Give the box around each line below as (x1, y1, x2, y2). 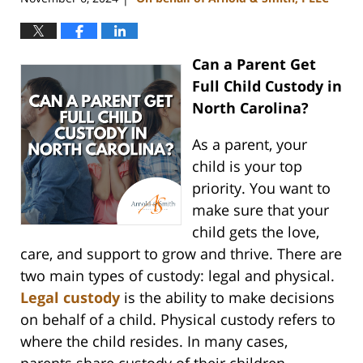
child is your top (191, 156, 302, 177)
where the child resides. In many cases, (20, 331, 288, 352)
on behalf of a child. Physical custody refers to (20, 310, 335, 330)
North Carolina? (191, 98, 309, 118)
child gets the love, (191, 222, 319, 242)
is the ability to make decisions (120, 288, 335, 308)
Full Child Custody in (191, 76, 342, 96)
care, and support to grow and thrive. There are (20, 244, 342, 264)
